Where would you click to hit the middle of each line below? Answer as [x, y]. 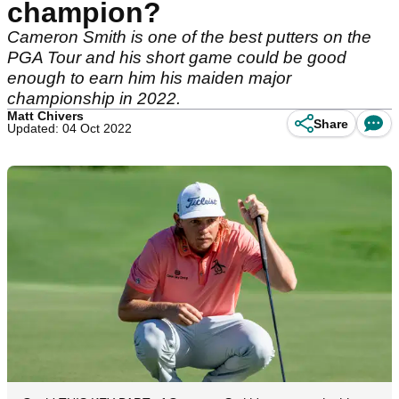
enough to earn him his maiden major [149, 78]
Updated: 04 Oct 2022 [69, 128]
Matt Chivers [45, 116]
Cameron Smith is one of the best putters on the [189, 37]
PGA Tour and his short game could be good [177, 57]
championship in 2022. [94, 98]
